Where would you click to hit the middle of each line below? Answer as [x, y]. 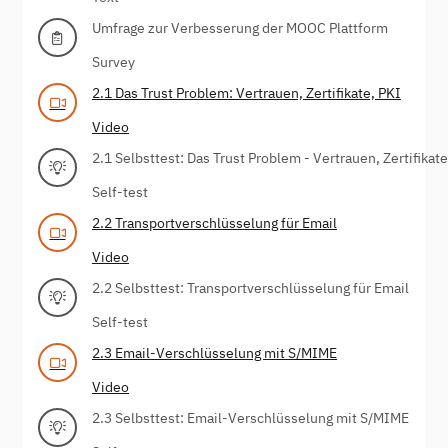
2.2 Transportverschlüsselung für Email [214, 222]
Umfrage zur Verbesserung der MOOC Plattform [240, 27]
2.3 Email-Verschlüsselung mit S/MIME [214, 352]
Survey [113, 61]
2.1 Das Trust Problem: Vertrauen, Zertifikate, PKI [246, 92]
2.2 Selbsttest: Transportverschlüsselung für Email [250, 287]
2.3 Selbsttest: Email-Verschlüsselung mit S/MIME [250, 417]
